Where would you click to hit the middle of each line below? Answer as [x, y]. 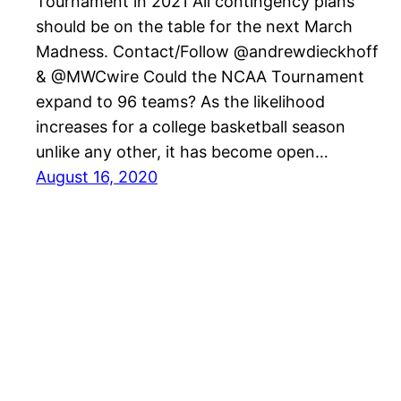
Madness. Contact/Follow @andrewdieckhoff [207, 52]
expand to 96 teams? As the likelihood [180, 102]
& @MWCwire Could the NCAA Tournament [200, 77]
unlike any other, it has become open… [182, 152]
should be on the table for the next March [194, 27]
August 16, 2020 [97, 177]
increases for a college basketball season [191, 127]
